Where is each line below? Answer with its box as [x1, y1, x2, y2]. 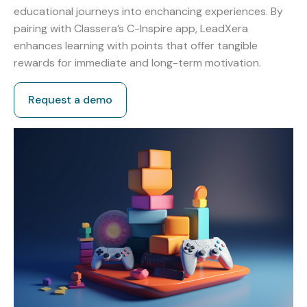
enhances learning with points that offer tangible [14, 38, 258, 53]
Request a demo [28, 92, 112, 107]
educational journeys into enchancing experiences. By [14, 3, 283, 19]
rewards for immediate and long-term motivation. [14, 55, 261, 70]
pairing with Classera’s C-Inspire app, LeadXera [14, 21, 248, 36]
